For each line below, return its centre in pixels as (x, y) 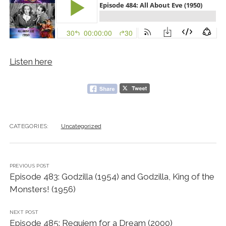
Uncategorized (81, 126)
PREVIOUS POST (30, 165)
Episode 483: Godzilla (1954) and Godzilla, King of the (112, 176)
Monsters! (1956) (42, 189)
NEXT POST (24, 212)
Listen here (31, 62)
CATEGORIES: (29, 126)
